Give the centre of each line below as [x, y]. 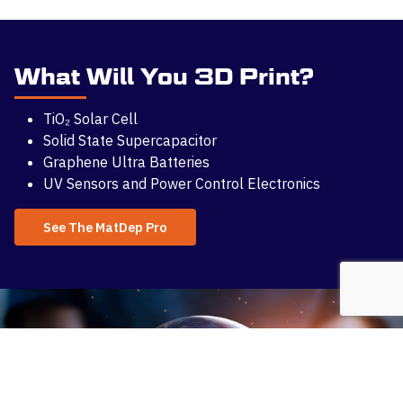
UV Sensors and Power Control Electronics [182, 183]
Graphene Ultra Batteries [126, 161]
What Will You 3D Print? [164, 76]
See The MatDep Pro [105, 227]
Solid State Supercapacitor [130, 140]
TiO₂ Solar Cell [90, 118]
